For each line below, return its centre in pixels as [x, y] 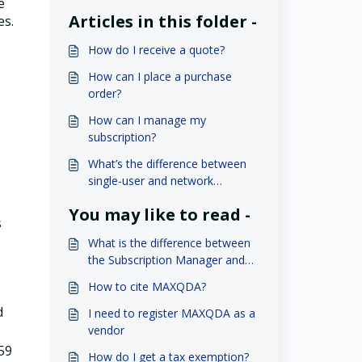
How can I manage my [147, 120]
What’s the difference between [167, 164]
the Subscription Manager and [166, 260]
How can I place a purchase [160, 76]
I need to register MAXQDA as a [171, 313]
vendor [106, 330]
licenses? [111, 198]
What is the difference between [169, 243]
